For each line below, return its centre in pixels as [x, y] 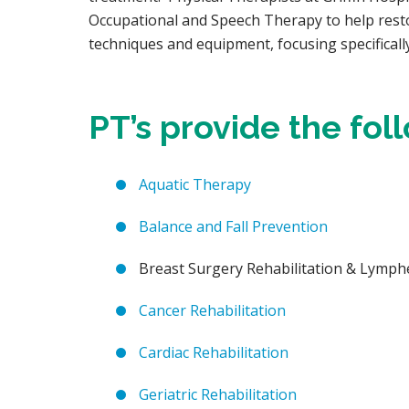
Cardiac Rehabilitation [214, 352]
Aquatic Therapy [195, 184]
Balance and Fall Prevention [233, 226]
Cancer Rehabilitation [212, 310]
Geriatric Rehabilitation [218, 394]
